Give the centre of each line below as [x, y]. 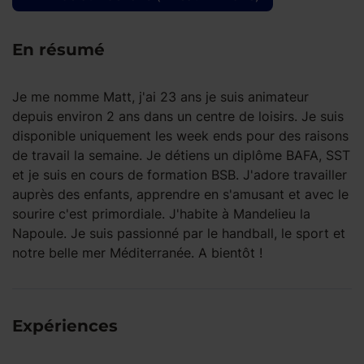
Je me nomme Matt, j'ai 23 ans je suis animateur [160, 97]
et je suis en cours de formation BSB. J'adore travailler [180, 175]
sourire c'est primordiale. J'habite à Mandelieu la [161, 214]
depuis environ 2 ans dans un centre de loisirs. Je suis [178, 116]
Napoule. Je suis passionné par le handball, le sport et [179, 233]
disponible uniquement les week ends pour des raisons [180, 136]
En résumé [58, 50]
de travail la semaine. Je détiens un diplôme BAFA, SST [181, 155]
